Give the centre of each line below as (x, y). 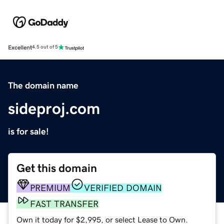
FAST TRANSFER (64, 204)
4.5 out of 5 (45, 47)
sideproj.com (54, 108)
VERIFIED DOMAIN (123, 188)
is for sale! (28, 131)
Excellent (20, 47)
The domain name (43, 85)
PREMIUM (50, 188)
